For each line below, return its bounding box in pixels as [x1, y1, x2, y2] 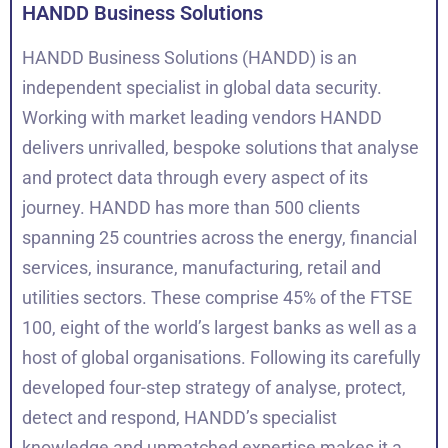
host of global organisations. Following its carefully [22, 347, 421, 369]
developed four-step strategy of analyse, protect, [22, 377, 406, 399]
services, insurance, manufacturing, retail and [22, 257, 381, 279]
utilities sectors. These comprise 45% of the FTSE [22, 287, 412, 309]
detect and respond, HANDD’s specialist [22, 407, 337, 429]
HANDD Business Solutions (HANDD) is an [22, 47, 357, 69]
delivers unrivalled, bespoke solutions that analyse [22, 137, 419, 159]
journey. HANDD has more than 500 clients [22, 197, 360, 219]
